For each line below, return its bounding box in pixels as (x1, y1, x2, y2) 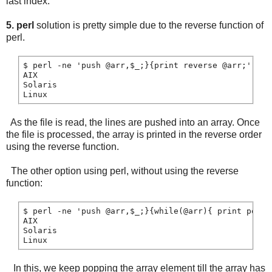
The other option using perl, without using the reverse (6, 166, 239, 177)
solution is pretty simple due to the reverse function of (36, 20, 263, 31)
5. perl (6, 20, 36, 31)
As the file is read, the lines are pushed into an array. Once (6, 117, 260, 128)
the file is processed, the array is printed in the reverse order (6, 129, 262, 140)
